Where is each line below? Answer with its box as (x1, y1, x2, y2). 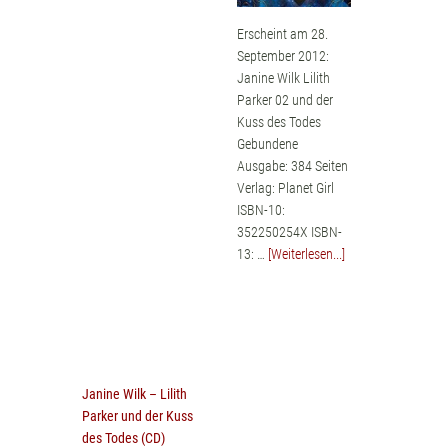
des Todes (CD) (82, 429, 166, 446)
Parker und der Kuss (82, 407, 194, 424)
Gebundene (236, 135, 298, 152)
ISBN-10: (236, 201, 285, 218)
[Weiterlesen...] (267, 245, 345, 262)
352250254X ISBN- (236, 223, 342, 240)
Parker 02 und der (236, 91, 333, 108)
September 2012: (236, 47, 329, 64)
